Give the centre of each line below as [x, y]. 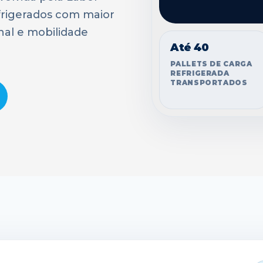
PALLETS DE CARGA [211, 64]
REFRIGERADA [200, 73]
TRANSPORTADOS [209, 83]
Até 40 [190, 48]
